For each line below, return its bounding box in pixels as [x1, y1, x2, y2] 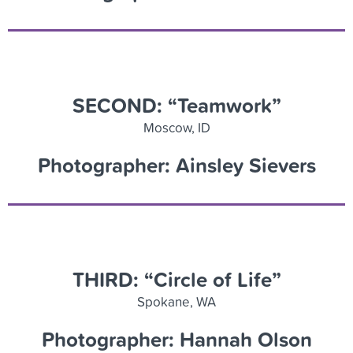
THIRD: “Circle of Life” [72, 264, 281, 294]
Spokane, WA [137, 292, 216, 310]
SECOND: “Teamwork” [72, 90, 281, 120]
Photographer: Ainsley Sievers [37, 150, 316, 180]
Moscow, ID [143, 117, 210, 136]
